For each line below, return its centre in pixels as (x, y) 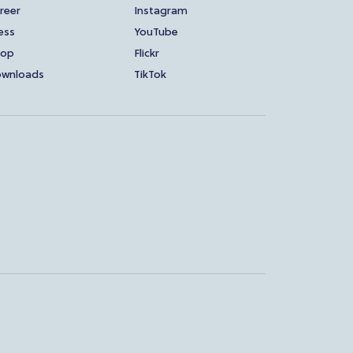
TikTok (150, 75)
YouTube (156, 33)
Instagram (160, 11)
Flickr (146, 54)
